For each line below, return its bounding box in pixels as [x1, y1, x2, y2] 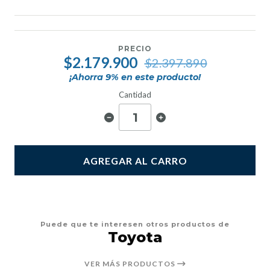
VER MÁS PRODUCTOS [84, 259, 177, 269]
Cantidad [119, 90, 151, 100]
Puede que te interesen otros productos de [40, 220, 230, 229]
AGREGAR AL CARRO [83, 154, 187, 166]
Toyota [108, 228, 162, 246]
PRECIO [118, 44, 152, 54]
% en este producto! [111, 72, 201, 83]
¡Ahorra [69, 72, 105, 83]
